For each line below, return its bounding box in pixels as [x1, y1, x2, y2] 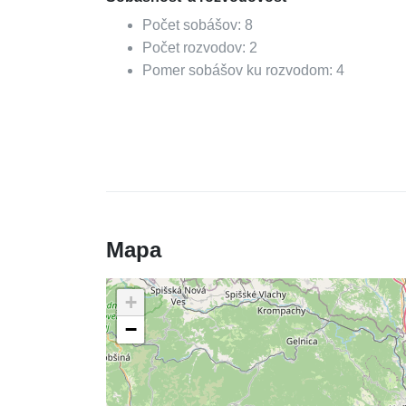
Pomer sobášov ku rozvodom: [142, 63, 336, 78]
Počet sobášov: [142, 17, 245, 33]
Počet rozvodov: [142, 40, 249, 55]
